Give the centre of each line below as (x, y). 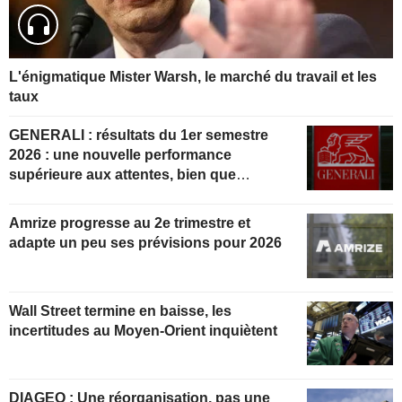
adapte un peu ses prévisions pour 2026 (145, 242)
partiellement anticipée (86, 194)
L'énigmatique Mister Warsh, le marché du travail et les (193, 76)
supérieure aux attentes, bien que (122, 174)
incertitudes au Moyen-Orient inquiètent (143, 330)
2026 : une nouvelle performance (120, 154)
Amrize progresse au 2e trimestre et (130, 223)
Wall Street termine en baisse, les (120, 310)
